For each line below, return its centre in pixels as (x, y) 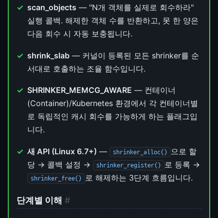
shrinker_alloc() (140, 152)
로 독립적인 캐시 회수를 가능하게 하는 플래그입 (113, 117)
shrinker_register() (129, 165)
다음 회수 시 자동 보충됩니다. (80, 33)
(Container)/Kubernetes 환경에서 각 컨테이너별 (113, 103)
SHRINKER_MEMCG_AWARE (80, 90)
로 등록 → (182, 164)
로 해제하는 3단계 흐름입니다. (139, 177)
